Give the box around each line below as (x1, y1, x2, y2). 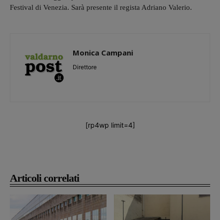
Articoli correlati (10, 171, 79, 184)
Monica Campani (73, 47, 133, 57)
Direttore (73, 63, 97, 71)
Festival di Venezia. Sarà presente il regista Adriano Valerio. (10, 3, 192, 11)
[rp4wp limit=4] (85, 120, 135, 129)
